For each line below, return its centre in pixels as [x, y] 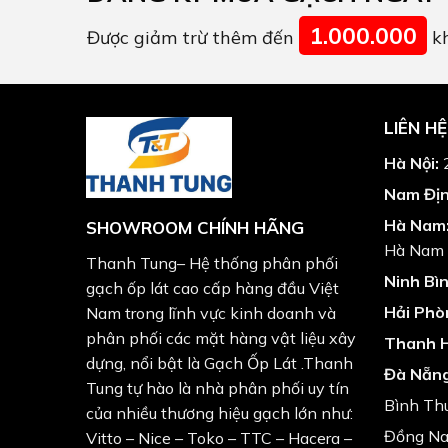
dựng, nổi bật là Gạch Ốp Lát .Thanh [219, 362]
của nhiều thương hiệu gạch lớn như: [219, 412]
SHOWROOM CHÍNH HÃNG [194, 227]
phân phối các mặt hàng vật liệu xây [220, 337]
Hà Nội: [411, 163]
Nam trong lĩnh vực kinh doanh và [210, 312]
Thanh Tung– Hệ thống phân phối [211, 262]
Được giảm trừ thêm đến [193, 37]
